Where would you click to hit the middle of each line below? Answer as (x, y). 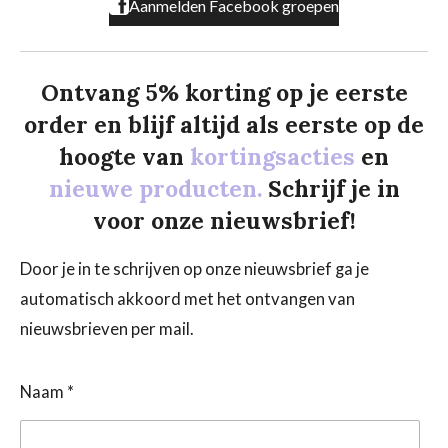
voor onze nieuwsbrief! (224, 221)
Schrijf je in (333, 189)
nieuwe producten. (158, 189)
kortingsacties (275, 157)
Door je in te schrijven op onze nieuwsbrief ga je (194, 268)
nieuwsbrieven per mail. (107, 328)
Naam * (47, 392)
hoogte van (124, 157)
